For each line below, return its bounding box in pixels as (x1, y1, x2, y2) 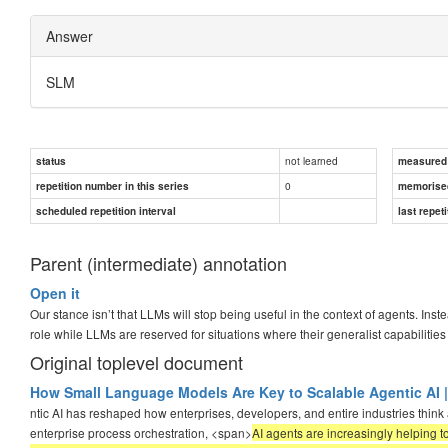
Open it (30, 282, 80, 303)
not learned (285, 152, 338, 168)
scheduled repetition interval (36, 203, 176, 218)
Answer (46, 25, 93, 46)
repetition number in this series (36, 178, 189, 193)
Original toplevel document (30, 348, 243, 375)
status (36, 153, 66, 168)
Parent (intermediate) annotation (30, 249, 287, 276)
